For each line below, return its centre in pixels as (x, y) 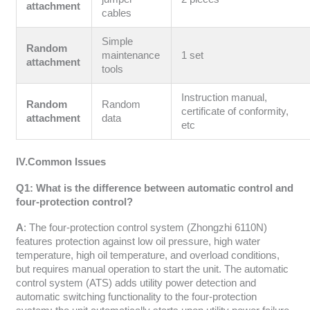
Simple (118, 42)
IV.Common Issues (61, 162)
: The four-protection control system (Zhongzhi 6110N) (145, 228)
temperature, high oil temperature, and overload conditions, (147, 256)
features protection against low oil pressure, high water (138, 242)
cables (117, 13)
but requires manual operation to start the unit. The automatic (152, 270)
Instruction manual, (225, 98)
